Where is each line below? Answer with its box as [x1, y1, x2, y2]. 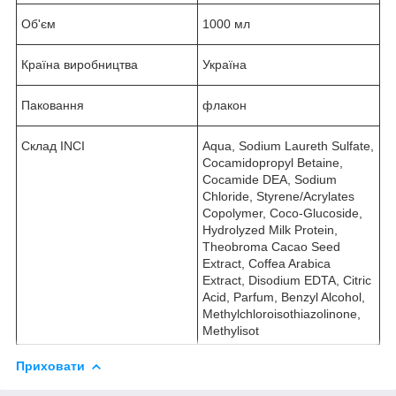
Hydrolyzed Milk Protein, [202, 222, 338, 237]
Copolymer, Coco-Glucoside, [202, 205, 362, 220]
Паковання [21, 97, 84, 112]
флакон [202, 97, 247, 112]
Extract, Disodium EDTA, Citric [202, 272, 371, 287]
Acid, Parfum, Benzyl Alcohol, [202, 289, 365, 304]
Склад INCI [21, 138, 85, 153]
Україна [202, 57, 247, 72]
